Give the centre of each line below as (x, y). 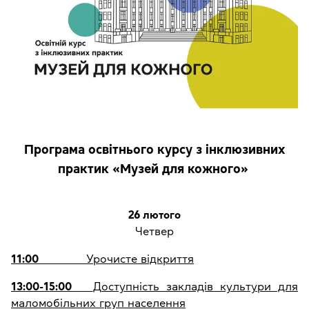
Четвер (154, 231)
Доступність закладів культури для (195, 287)
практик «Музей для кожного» (154, 169)
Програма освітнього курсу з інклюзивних (154, 150)
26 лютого (154, 215)
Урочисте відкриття (118, 259)
